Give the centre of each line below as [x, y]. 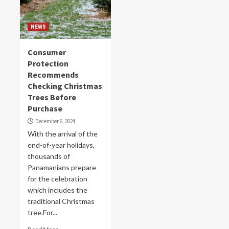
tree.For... [42, 212]
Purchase [45, 108]
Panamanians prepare [62, 167]
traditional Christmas [61, 201]
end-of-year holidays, [61, 145]
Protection [48, 63]
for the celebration [58, 179]
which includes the [58, 190]
